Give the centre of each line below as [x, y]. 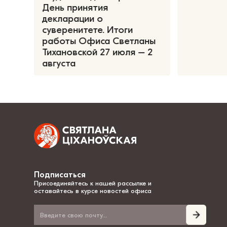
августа [59, 63]
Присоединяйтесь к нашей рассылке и [93, 183]
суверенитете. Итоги [88, 30]
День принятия [75, 7]
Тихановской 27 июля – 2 [98, 52]
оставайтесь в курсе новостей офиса [93, 191]
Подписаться [60, 175]
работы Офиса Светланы [99, 41]
